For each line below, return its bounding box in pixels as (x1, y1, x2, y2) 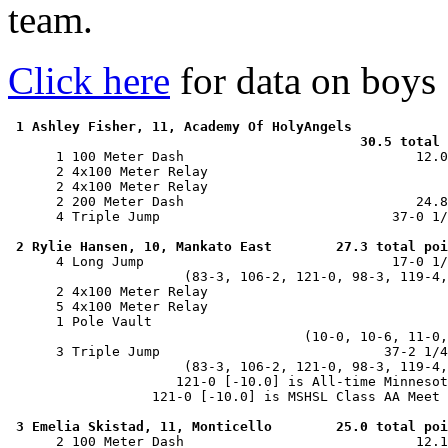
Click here (8, 59, 170, 102)
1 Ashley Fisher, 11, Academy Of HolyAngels (16, 119, 352, 134)
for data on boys (170, 59, 436, 102)
